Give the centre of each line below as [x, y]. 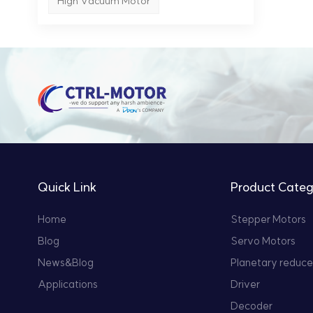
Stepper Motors [268, 220]
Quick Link [67, 188]
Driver [245, 285]
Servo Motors [263, 241]
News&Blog [65, 263]
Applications [67, 285]
